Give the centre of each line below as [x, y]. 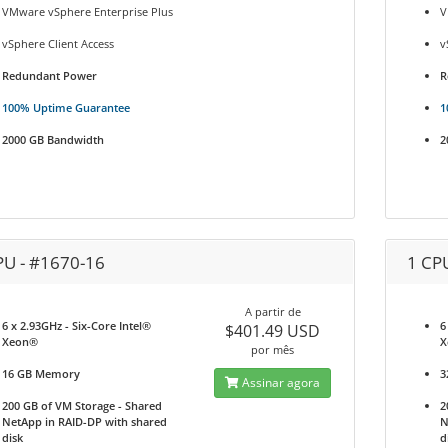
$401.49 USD [273, 331]
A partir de [272, 311]
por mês [273, 349]
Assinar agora [280, 382]
